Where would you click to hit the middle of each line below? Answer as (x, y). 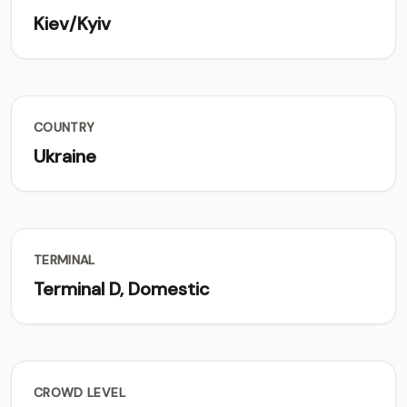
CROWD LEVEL (79, 392)
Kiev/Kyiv (72, 24)
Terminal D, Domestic (122, 289)
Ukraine (65, 156)
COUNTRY (65, 127)
